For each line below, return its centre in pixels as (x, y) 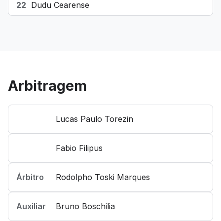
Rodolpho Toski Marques (103, 177)
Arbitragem (47, 86)
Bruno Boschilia (85, 206)
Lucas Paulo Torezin (94, 119)
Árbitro (30, 177)
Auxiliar (31, 206)
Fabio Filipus (79, 148)
